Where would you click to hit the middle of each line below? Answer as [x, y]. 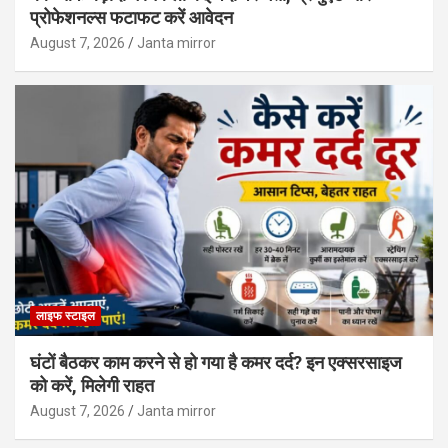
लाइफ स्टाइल [65, 316]
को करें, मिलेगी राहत [92, 386]
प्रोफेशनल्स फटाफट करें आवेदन [131, 18]
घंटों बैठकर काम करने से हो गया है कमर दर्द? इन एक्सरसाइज [216, 363]
